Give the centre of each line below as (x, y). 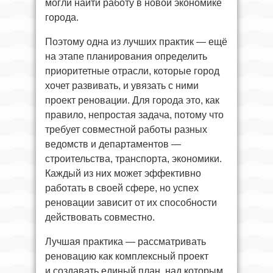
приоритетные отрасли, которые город (132, 71)
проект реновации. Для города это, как (132, 100)
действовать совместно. (100, 217)
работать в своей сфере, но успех (122, 188)
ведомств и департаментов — (113, 144)
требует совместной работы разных (126, 129)
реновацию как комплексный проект (127, 256)
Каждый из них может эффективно (123, 173)
